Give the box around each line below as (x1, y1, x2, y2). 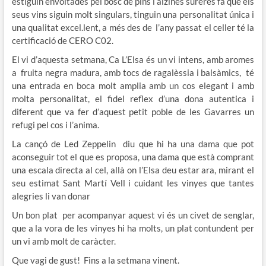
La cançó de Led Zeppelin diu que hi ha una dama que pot (11, 138, 255, 149)
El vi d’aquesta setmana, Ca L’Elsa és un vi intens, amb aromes (11, 53, 255, 65)
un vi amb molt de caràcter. (11, 235, 116, 246)
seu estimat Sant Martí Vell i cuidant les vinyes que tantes (11, 177, 255, 188)
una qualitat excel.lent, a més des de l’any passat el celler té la (11, 21, 255, 33)
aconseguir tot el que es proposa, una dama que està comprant (11, 151, 255, 162)
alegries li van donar (11, 190, 90, 201)
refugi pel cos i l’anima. (11, 119, 99, 130)
